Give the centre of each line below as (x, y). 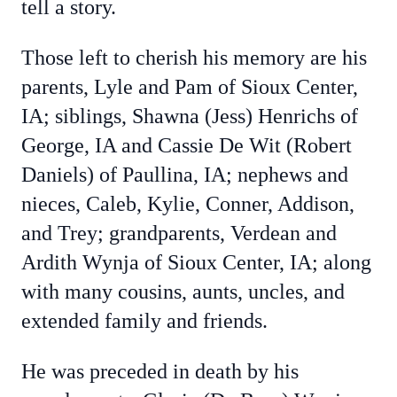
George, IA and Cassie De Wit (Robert (187, 145)
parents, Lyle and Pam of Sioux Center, (190, 87)
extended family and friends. (144, 321)
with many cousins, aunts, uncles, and (183, 292)
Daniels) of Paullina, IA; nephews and (185, 175)
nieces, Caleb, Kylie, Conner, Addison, (188, 204)
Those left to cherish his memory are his (194, 58)
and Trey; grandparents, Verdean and (179, 233)
